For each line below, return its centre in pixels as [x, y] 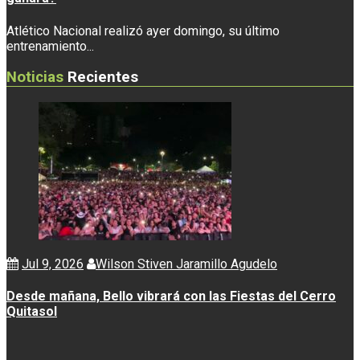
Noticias [35, 78]
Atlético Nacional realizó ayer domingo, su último [143, 31]
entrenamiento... [50, 46]
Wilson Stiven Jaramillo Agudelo [186, 264]
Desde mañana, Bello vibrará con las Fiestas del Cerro [171, 297]
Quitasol [32, 312]
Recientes [103, 78]
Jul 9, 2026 [53, 264]
